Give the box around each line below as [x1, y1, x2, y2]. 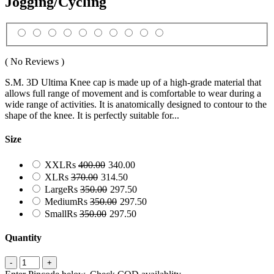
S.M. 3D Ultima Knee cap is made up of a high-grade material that [5, 77, 261, 88]
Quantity [5, 232, 42, 243]
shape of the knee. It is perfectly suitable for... [5, 110, 179, 121]
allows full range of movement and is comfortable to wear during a [5, 88, 261, 99]
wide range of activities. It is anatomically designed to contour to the [5, 99, 267, 110]
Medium [45, 196, 77, 207]
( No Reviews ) [5, 56, 64, 67]
